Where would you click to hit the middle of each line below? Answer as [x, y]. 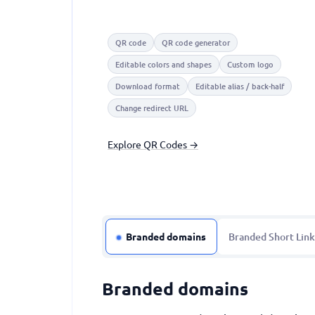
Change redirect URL [152, 108]
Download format [148, 86]
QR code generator [196, 43]
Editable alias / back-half [240, 86]
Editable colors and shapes [163, 64]
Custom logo [250, 64]
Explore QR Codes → [153, 144]
